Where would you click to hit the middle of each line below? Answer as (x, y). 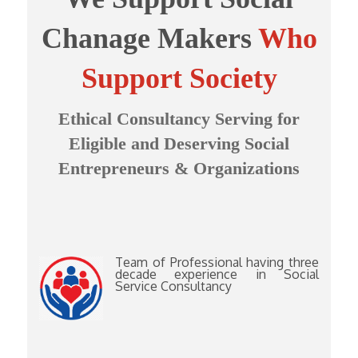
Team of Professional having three (217, 263)
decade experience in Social (217, 274)
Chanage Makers (149, 39)
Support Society (179, 79)
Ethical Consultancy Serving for (179, 119)
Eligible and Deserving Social (179, 144)
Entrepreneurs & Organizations (179, 169)
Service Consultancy (174, 286)
